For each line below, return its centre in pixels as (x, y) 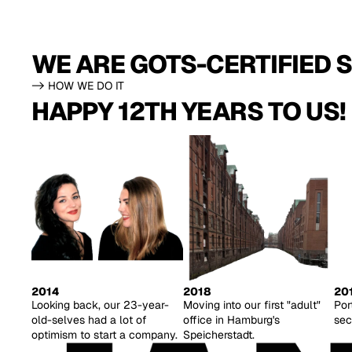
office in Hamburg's (231, 320)
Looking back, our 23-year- (100, 305)
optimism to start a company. (104, 335)
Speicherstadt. (218, 335)
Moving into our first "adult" (251, 305)
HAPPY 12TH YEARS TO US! (189, 111)
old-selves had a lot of (89, 320)
